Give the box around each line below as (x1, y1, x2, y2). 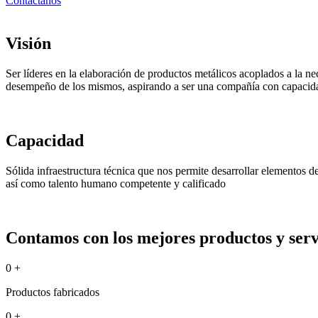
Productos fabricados (6, 285, 99, 298)
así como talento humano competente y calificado (6, 177, 226, 190)
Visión (6, 34, 51, 53)
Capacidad (6, 131, 84, 150)
